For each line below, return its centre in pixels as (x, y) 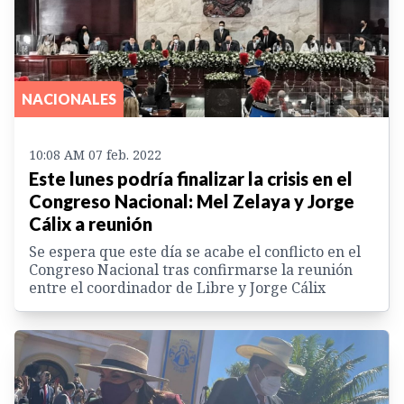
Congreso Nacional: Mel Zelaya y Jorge (192, 202)
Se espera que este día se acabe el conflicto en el (195, 252)
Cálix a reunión (91, 224)
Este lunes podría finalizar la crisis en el (191, 179)
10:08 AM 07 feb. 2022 (95, 155)
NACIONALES (69, 99)
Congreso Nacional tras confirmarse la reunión (191, 270)
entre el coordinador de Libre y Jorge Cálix (177, 288)
